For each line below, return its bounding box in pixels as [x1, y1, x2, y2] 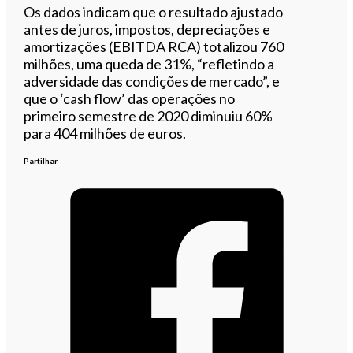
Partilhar [24, 155, 58, 165]
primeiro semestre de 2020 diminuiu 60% [24, 106, 273, 124]
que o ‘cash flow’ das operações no [24, 89, 236, 107]
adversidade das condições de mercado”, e [24, 72, 281, 90]
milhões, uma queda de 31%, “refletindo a [24, 54, 275, 72]
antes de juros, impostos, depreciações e [24, 20, 271, 38]
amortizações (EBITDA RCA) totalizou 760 [24, 37, 284, 55]
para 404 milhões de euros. [24, 124, 187, 142]
